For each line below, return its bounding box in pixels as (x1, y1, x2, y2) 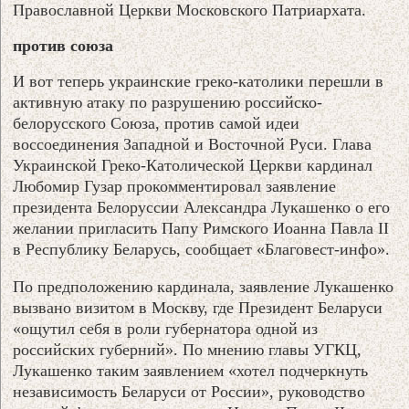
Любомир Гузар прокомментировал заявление (13, 176, 337, 195)
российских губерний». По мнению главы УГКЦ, (13, 340, 362, 359)
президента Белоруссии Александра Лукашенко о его (13, 197, 391, 216)
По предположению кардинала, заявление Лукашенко (13, 277, 394, 296)
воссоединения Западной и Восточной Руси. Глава (13, 134, 372, 153)
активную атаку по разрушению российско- (13, 92, 323, 111)
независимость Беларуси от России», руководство (13, 382, 366, 401)
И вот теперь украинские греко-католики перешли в (13, 71, 384, 90)
